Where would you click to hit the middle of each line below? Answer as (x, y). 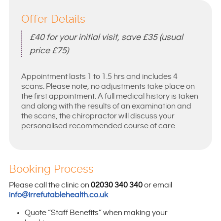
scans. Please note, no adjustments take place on (108, 87)
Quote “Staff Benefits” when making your (96, 213)
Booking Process (51, 169)
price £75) (49, 51)
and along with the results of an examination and (106, 106)
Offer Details (53, 19)
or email (157, 185)
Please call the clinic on (49, 185)
